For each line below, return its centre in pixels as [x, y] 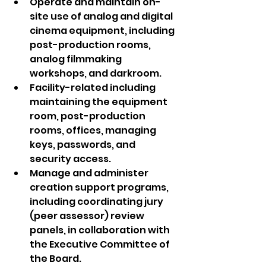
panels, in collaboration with [101, 230]
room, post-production [88, 116]
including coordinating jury [97, 202]
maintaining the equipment [99, 102]
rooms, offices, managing [94, 130]
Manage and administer [90, 173]
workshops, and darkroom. [96, 73]
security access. [70, 159]
